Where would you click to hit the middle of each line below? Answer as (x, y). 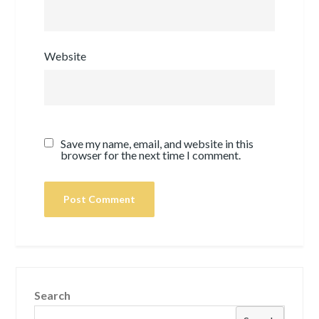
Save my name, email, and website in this (157, 143)
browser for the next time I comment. (151, 155)
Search (53, 295)
